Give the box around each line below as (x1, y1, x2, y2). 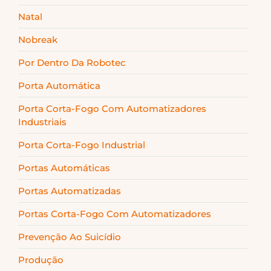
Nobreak (18, 33, 57, 45)
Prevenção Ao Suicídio (18, 230, 121, 243)
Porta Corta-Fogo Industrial (18, 139, 145, 151)
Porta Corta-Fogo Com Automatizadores (18, 102, 206, 114)
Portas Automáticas (18, 162, 110, 174)
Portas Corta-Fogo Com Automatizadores (18, 207, 211, 220)
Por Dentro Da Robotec (18, 56, 126, 68)
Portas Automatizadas (18, 184, 121, 197)
